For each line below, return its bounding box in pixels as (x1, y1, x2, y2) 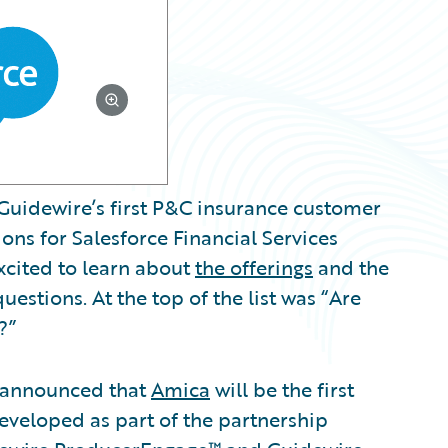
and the (313, 252, 389, 282)
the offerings (195, 252, 313, 282)
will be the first (210, 374, 354, 404)
